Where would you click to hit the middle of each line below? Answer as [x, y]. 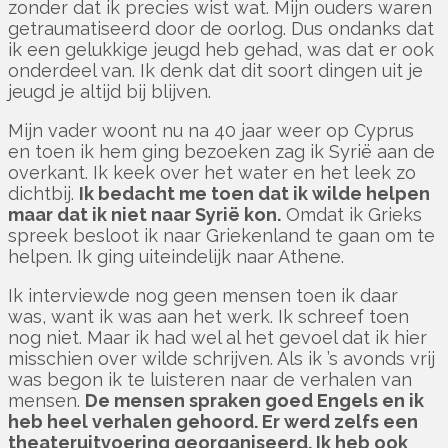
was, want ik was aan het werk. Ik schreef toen [208, 317]
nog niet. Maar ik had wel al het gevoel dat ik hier [217, 338]
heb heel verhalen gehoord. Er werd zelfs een [213, 422]
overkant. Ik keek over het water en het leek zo [212, 173]
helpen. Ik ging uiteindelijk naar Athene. [178, 257]
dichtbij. [43, 194]
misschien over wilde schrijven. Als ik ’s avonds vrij [221, 359]
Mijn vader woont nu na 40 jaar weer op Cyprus [211, 131]
